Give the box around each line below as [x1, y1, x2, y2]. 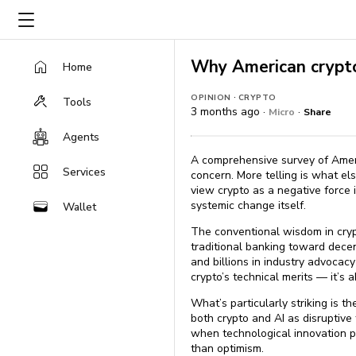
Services [63, 164, 106, 180]
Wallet [63, 199, 96, 215]
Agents [63, 129, 99, 145]
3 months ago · [191, 104, 269, 119]
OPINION [191, 92, 231, 103]
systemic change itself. [191, 198, 306, 213]
